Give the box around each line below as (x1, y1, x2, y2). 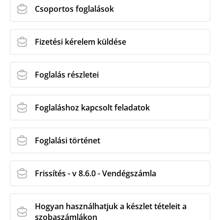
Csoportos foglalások (35, 3, 114, 14)
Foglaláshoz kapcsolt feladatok (35, 102, 150, 113)
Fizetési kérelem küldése (35, 36, 126, 47)
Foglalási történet (35, 135, 100, 146)
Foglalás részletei (35, 69, 99, 80)
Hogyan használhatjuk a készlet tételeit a (35, 201, 187, 212)
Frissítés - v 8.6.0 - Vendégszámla (35, 168, 156, 179)
